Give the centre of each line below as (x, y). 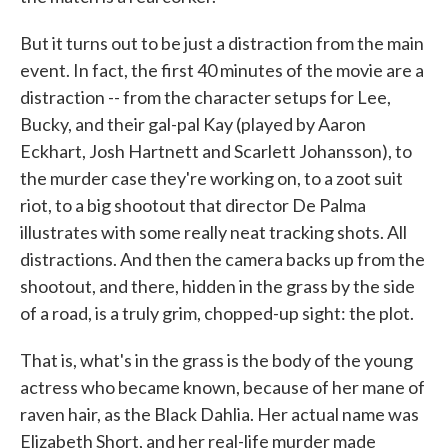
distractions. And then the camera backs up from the (222, 259)
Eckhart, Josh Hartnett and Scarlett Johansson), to (216, 151)
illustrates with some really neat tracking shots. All (213, 232)
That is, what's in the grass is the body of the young (216, 360)
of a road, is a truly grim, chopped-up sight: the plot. (217, 313)
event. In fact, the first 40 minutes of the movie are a (222, 70)
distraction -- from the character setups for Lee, (205, 97)
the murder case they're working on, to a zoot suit (211, 178)
